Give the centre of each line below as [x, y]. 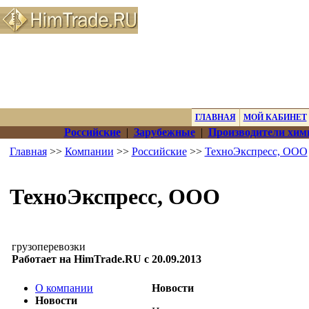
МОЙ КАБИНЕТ [275, 117]
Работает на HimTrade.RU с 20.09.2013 [107, 259]
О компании [64, 288]
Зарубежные [164, 132]
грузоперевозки [49, 247]
